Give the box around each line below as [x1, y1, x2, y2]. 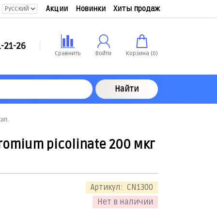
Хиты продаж [113, 4, 160, 13]
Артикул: [91, 182, 125, 192]
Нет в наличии [97, 197, 153, 207]
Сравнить [55, 49, 81, 57]
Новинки [76, 4, 106, 13]
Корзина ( [126, 49, 153, 57]
